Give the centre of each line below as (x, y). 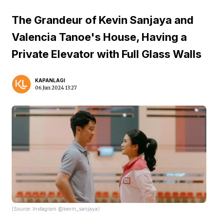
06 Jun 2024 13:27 (56, 88)
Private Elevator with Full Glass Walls (107, 54)
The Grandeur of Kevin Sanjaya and (103, 20)
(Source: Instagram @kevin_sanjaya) (56, 209)
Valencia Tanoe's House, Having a (99, 37)
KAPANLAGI (50, 80)
